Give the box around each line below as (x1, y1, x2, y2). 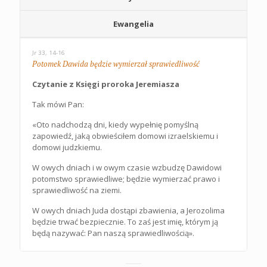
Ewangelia (113, 18, 154, 29)
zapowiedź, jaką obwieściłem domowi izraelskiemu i (32, 131, 218, 141)
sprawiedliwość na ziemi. (32, 185, 122, 195)
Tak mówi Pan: (32, 99, 84, 110)
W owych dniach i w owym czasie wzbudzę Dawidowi (32, 162, 222, 173)
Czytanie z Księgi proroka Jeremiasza (32, 79, 179, 89)
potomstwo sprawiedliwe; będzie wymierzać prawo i (32, 173, 220, 184)
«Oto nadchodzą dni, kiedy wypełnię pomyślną (32, 119, 198, 130)
